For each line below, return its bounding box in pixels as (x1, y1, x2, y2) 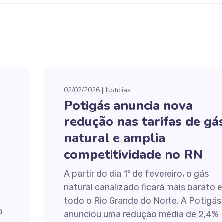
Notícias (105, 85, 131, 95)
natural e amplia (63, 129, 165, 147)
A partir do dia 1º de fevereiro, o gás (63, 168, 209, 179)
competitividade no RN (63, 146, 203, 163)
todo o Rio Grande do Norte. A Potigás (63, 195, 221, 206)
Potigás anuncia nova (63, 97, 193, 114)
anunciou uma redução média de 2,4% (63, 209, 219, 220)
